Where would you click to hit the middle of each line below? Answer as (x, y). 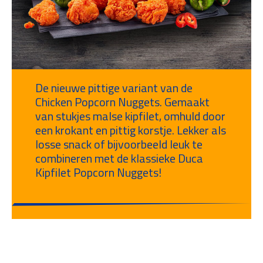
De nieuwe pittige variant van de (114, 87)
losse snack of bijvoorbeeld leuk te (119, 144)
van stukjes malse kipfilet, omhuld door (130, 116)
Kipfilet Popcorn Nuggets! (98, 172)
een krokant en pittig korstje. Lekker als (131, 130)
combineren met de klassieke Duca (119, 158)
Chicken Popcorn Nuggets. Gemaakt (122, 102)
